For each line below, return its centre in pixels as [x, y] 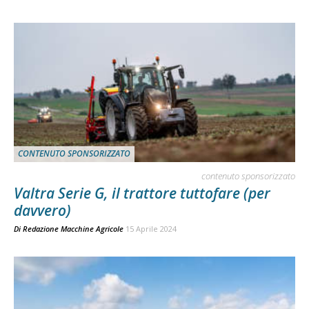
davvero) [42, 210]
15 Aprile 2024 [151, 228]
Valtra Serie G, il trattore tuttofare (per [142, 193]
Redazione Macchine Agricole [73, 228]
